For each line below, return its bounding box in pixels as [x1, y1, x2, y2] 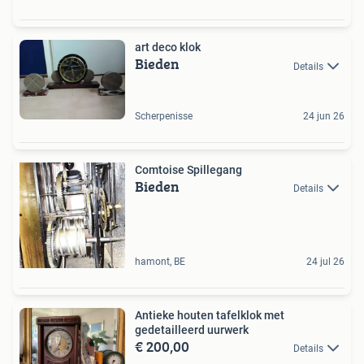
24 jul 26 [306, 255, 344, 267]
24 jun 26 [303, 110, 344, 122]
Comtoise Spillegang [135, 162, 242, 176]
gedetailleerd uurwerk [135, 323, 249, 336]
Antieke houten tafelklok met [135, 308, 284, 322]
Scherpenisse [135, 110, 193, 122]
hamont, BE [135, 255, 185, 267]
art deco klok [135, 41, 201, 54]
